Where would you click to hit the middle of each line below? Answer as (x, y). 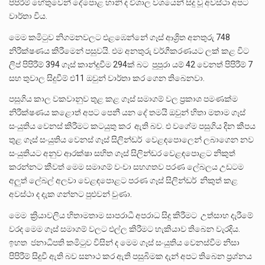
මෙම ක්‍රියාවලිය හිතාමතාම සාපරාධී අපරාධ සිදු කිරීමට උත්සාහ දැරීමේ (131, 215)
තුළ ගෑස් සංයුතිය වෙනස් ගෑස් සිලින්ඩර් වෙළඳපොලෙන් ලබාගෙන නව (131, 140)
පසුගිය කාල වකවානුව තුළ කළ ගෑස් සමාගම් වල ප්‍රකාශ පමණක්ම (123, 99)
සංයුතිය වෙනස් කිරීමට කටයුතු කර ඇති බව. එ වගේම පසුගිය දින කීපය (132, 126)
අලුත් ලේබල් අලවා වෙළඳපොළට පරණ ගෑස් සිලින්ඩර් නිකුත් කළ (123, 181)
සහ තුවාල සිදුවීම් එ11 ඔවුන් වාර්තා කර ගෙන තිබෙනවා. (107, 78)
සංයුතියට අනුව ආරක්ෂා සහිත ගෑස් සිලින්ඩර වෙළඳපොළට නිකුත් (122, 153)
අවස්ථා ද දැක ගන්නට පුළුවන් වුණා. (70, 194)
